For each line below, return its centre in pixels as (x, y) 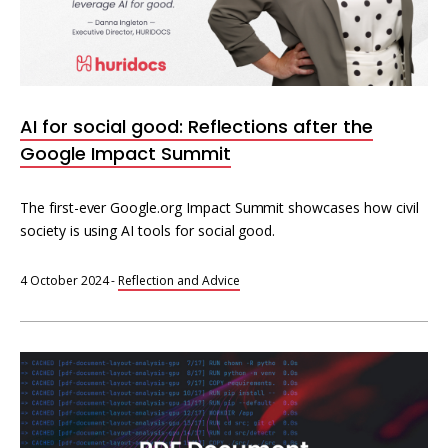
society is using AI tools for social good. (148, 230)
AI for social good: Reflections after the (196, 126)
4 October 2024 (64, 280)
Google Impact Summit (125, 153)
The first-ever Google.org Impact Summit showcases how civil (219, 207)
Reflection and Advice (179, 280)
